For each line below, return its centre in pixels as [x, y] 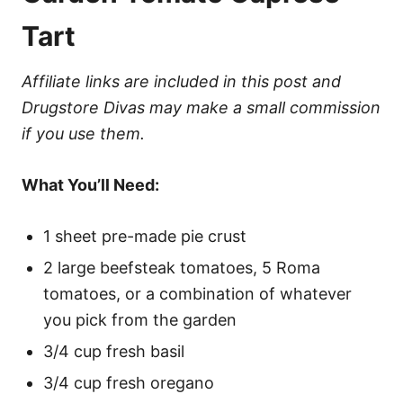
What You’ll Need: [90, 185]
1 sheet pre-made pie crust [145, 236]
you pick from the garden [140, 320]
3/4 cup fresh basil [114, 351]
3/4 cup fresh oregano [129, 383]
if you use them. [83, 134]
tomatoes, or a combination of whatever [197, 294]
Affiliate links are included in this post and [181, 81]
